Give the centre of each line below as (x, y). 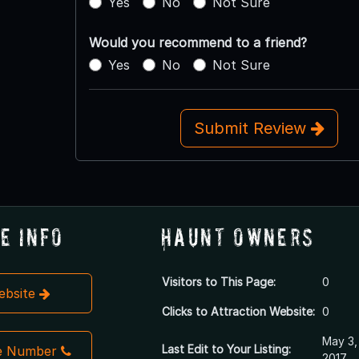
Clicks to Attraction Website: (238, 311)
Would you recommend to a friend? (198, 42)
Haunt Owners (238, 236)
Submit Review (252, 128)
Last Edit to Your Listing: (226, 349)
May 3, (339, 341)
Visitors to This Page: (218, 281)
